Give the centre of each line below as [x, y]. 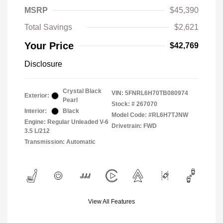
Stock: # [123, 104]
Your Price [49, 46]
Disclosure [43, 64]
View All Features [111, 202]
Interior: [36, 111]
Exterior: [37, 96]
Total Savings [48, 27]
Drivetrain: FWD [134, 126]
